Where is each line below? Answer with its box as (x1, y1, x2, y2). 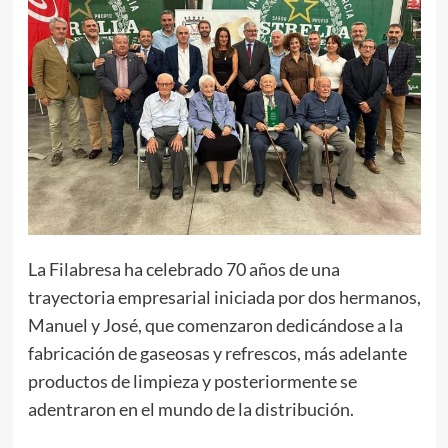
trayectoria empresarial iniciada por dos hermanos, (27, 286, 421, 309)
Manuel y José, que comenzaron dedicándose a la (27, 314, 403, 337)
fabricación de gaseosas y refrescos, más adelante (27, 342, 407, 365)
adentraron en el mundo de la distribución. (27, 398, 354, 421)
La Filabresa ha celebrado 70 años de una (27, 258, 340, 281)
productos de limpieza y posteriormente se (27, 370, 357, 393)
